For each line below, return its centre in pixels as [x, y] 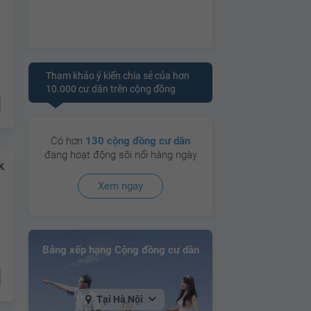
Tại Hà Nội [119, 299]
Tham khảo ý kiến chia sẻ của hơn [118, 75]
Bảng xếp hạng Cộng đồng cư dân [120, 250]
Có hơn [68, 141]
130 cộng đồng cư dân [138, 141]
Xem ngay [120, 186]
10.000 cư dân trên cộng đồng [111, 89]
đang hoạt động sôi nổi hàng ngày [120, 154]
